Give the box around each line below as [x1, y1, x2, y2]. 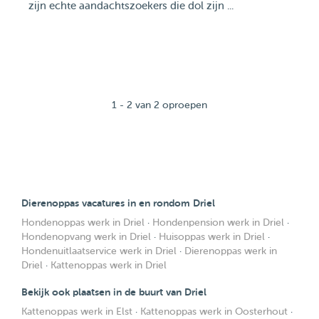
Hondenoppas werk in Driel [21, 217, 145, 228]
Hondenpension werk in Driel [152, 217, 284, 228]
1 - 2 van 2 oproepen [112, 100, 207, 110]
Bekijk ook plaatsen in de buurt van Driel [21, 286, 206, 298]
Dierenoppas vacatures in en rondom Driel [21, 197, 215, 209]
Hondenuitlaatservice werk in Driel [21, 246, 177, 256]
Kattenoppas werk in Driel [51, 260, 167, 271]
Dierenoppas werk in [184, 246, 277, 256]
